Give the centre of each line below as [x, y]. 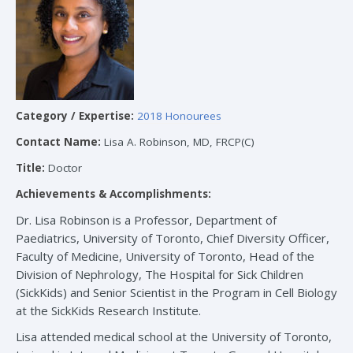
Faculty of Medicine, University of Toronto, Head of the [165, 256]
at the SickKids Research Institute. [108, 311]
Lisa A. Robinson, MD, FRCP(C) [179, 142]
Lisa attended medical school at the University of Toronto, [174, 337]
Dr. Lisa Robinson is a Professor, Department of [146, 220]
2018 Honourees [179, 116]
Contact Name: [58, 142]
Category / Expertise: [75, 116]
